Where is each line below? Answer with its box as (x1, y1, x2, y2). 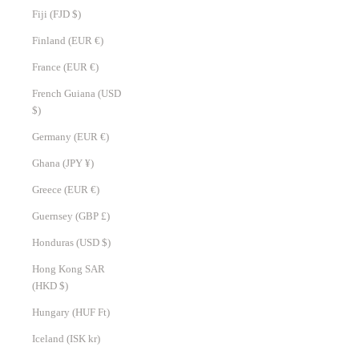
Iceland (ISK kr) (88, 333, 100, 345)
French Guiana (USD (32, 87, 121, 100)
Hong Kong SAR (32, 263, 105, 276)
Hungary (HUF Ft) (98, 306, 110, 319)
